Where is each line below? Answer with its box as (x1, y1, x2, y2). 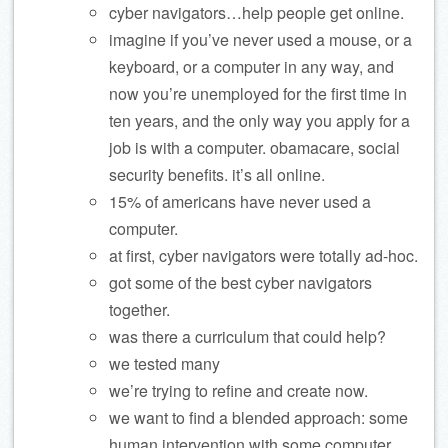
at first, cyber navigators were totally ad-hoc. (109, 244, 418, 267)
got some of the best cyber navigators (109, 271, 372, 294)
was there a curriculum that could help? (109, 325, 386, 348)
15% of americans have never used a (109, 190, 371, 213)
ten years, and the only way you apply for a (109, 109, 410, 132)
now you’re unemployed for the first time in (109, 82, 407, 105)
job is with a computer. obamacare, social (109, 136, 400, 159)
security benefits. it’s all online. (109, 163, 325, 186)
